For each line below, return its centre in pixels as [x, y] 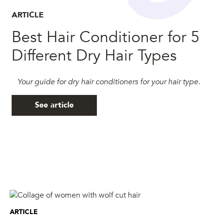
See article [54, 105]
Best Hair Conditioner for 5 [106, 37]
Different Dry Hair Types [94, 55]
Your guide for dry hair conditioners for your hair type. [108, 82]
